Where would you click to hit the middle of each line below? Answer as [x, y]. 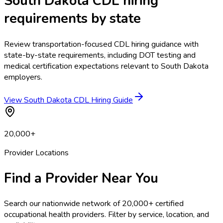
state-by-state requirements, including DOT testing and [100, 55]
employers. [23, 77]
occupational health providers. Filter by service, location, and [107, 215]
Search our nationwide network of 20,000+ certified [94, 204]
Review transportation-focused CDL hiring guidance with [101, 44]
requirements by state [72, 19]
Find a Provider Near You [81, 178]
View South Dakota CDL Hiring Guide [68, 100]
